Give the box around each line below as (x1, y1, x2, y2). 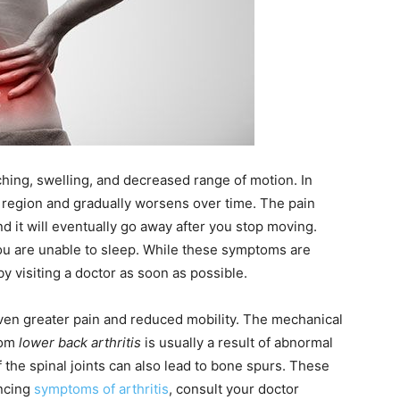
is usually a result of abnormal (141, 334, 333, 351)
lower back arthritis (19, 334, 141, 351)
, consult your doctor (169, 380, 299, 397)
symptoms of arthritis (34, 380, 169, 397)
